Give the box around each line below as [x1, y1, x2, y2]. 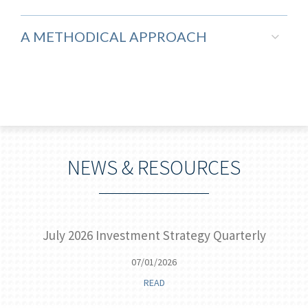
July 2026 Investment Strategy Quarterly [42, 227, 266, 243]
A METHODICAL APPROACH [21, 28, 207, 45]
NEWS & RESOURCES [67, 154, 241, 180]
